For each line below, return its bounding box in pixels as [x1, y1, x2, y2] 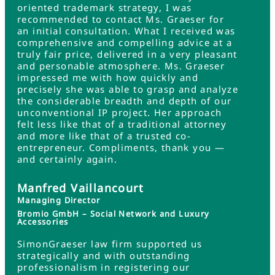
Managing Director [17, 195, 101, 206]
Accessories [17, 216, 69, 227]
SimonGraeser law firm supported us [17, 238, 203, 250]
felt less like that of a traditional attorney [17, 118, 227, 130]
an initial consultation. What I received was [17, 25, 236, 37]
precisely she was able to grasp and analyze [17, 83, 239, 95]
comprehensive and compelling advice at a [17, 36, 232, 48]
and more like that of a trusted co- [17, 130, 191, 142]
